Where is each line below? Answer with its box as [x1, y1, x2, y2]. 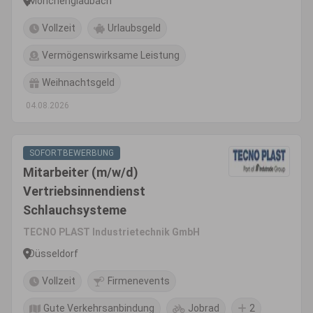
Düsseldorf [29, 247, 78, 259]
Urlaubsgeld [108, 22, 161, 34]
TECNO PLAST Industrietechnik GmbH [23, 226, 200, 238]
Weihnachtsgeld [42, 77, 115, 88]
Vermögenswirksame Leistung [42, 50, 180, 61]
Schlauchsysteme [23, 203, 126, 217]
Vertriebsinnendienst [23, 184, 145, 198]
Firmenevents [108, 275, 170, 286]
